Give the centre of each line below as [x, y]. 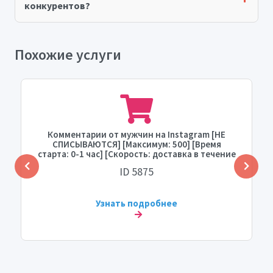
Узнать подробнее [136, 204]
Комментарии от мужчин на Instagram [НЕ [136, 135]
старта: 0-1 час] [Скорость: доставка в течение [136, 154]
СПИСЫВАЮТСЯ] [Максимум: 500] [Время [136, 144]
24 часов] [136, 164]
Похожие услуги [68, 55]
